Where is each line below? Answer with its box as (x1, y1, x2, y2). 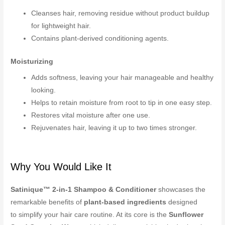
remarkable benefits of (11, 198, 82, 206)
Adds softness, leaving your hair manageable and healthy (31, 73, 214, 81)
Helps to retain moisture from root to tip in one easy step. (31, 98, 212, 106)
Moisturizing (11, 57, 54, 65)
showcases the (156, 185, 206, 193)
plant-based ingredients (82, 198, 167, 206)
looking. (31, 86, 56, 94)
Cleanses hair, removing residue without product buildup (31, 10, 210, 18)
